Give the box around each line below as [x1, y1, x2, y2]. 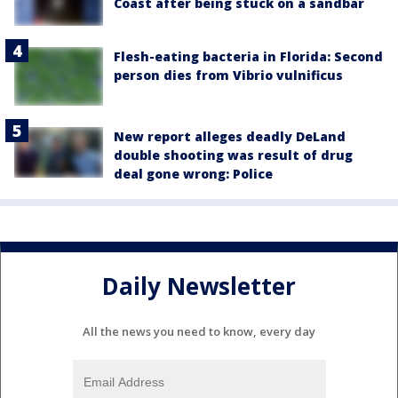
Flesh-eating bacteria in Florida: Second [114, 47, 383, 65]
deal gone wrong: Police [114, 165, 273, 183]
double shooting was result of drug [114, 147, 353, 164]
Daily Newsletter [102, 269, 296, 302]
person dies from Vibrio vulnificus [114, 66, 343, 84]
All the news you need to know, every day [83, 323, 315, 340]
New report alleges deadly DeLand [114, 128, 346, 146]
